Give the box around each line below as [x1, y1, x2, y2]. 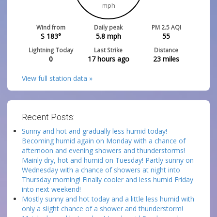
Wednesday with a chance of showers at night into [22, 165, 180, 174]
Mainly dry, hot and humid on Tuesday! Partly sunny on [22, 155, 194, 165]
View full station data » [22, 74, 93, 83]
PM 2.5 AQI [151, 23, 181, 31]
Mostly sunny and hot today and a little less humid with [22, 194, 194, 203]
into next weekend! [22, 185, 81, 194]
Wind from [36, 23, 65, 31]
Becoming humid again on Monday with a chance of [22, 136, 186, 145]
